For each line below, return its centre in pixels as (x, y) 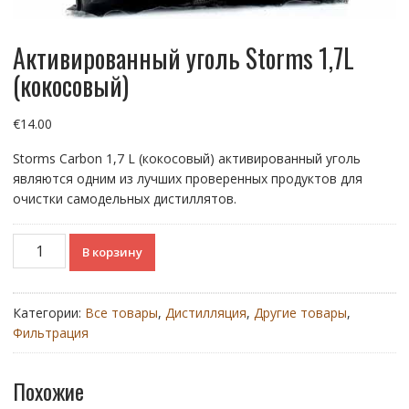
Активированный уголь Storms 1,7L (183, 58)
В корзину (113, 252)
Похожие (48, 390)
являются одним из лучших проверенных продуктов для (187, 178)
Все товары (121, 312)
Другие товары (300, 312)
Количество (49, 242)
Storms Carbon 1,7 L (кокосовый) (115, 158)
